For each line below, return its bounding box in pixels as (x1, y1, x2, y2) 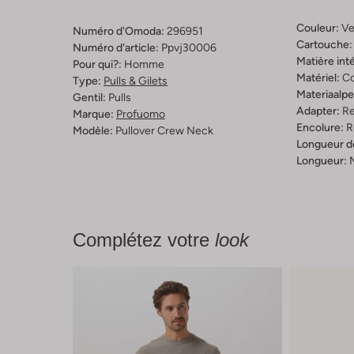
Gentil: (73, 91, 106, 104)
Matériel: (296, 71, 340, 85)
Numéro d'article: (73, 41, 159, 55)
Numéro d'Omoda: (73, 24, 164, 38)
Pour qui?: (73, 58, 122, 71)
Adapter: (296, 104, 340, 118)
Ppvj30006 (161, 41, 217, 55)
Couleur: (296, 21, 339, 35)
